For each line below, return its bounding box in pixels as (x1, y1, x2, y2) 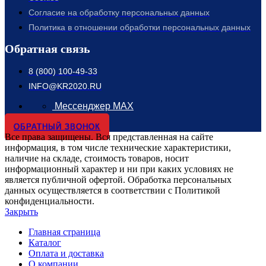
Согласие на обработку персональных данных (28, 7, 210, 17)
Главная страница (28, 226, 100, 237)
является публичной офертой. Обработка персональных (5, 174, 232, 185)
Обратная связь (5, 42, 90, 56)
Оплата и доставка (28, 248, 104, 258)
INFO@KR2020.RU (28, 81, 102, 91)
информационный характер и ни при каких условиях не (5, 163, 233, 174)
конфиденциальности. (5, 195, 94, 206)
